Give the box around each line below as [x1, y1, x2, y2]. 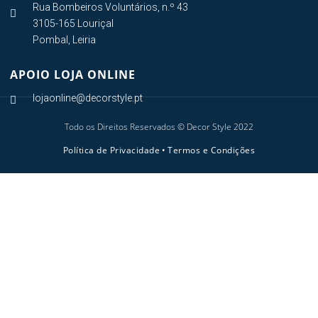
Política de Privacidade [62, 144, 160, 157]
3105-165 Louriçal [33, 18, 114, 30]
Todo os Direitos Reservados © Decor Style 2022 [64, 121, 253, 133]
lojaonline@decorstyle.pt [33, 92, 143, 104]
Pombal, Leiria [33, 34, 96, 46]
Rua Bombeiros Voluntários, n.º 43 [33, 1, 188, 13]
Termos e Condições [168, 144, 256, 157]
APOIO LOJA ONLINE [10, 67, 136, 83]
